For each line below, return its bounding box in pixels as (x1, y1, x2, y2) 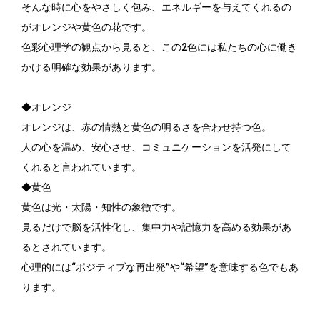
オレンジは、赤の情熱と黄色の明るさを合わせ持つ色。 (21, 121, 271, 134)
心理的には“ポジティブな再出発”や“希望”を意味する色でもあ (21, 261, 299, 274)
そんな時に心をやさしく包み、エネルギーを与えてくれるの (21, 1, 291, 14)
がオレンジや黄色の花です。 (21, 21, 151, 34)
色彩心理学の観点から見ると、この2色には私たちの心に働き (21, 41, 297, 54)
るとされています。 (21, 241, 111, 254)
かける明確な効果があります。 (21, 61, 161, 74)
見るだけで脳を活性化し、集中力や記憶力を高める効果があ (21, 221, 291, 234)
